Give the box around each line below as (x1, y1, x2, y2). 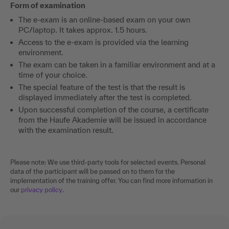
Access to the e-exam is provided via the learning (18, 37, 189, 47)
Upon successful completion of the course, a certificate (18, 105, 209, 114)
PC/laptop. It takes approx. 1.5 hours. (18, 25, 147, 34)
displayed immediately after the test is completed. (18, 93, 192, 102)
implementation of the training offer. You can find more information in (10, 176, 213, 185)
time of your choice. (18, 70, 87, 79)
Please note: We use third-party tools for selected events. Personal (10, 158, 205, 166)
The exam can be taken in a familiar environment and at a (18, 60, 215, 69)
